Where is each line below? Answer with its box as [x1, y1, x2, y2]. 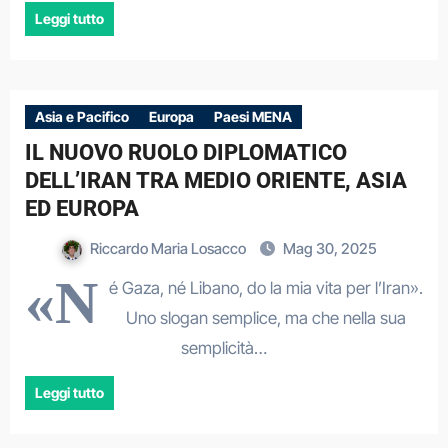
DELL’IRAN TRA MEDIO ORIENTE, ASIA [24, 168, 407, 193]
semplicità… [181, 338, 267, 358]
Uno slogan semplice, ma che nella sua [125, 308, 406, 328]
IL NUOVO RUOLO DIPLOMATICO [24, 140, 347, 165]
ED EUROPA [24, 196, 139, 221]
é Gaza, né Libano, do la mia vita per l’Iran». [108, 278, 423, 298]
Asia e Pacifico [34, 108, 129, 125]
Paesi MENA [213, 108, 292, 125]
